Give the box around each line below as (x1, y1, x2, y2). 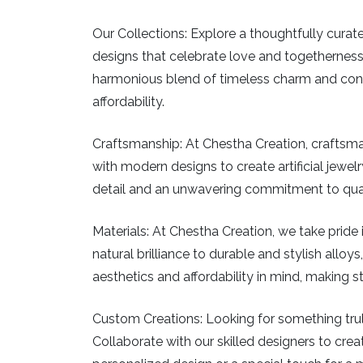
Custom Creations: (92, 310, 203, 327)
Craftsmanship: (92, 135, 182, 152)
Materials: (92, 223, 149, 239)
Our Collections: (92, 25, 187, 41)
